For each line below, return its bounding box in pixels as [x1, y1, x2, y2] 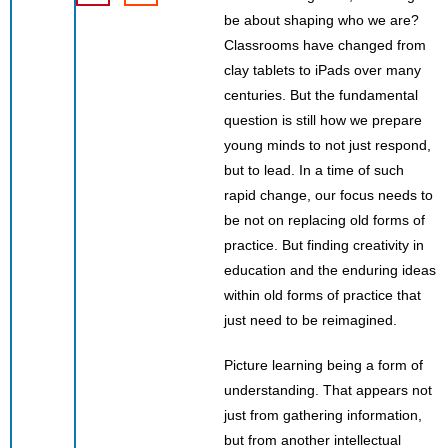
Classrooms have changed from [224, 36, 426, 53]
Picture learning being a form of [224, 356, 423, 373]
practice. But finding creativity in [224, 236, 424, 253]
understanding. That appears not [224, 381, 432, 398]
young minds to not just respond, [224, 136, 431, 153]
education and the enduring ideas [224, 261, 436, 278]
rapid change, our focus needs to [224, 186, 433, 203]
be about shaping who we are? [224, 11, 419, 28]
